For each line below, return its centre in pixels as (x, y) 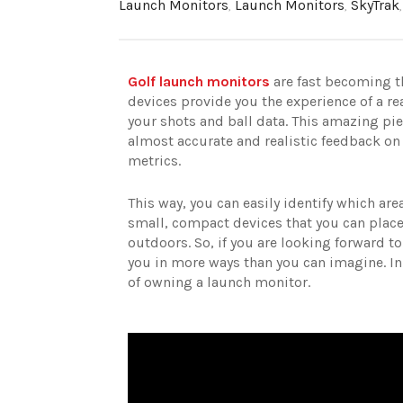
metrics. (154, 161)
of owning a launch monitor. (219, 282)
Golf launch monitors (199, 82)
